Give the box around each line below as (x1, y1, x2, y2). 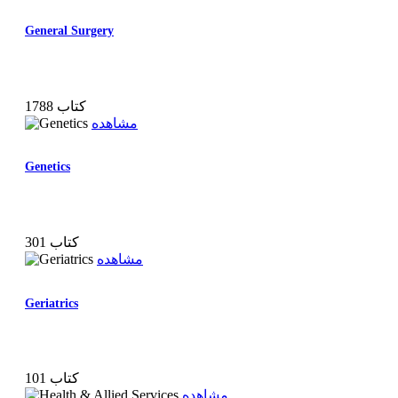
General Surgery (25, 24, 114, 38)
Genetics (25, 160, 70, 174)
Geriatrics (25, 296, 78, 310)
